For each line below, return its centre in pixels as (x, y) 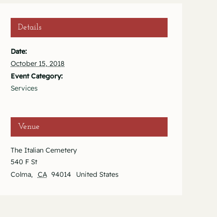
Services (24, 88)
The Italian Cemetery (44, 150)
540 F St (24, 162)
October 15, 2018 (38, 64)
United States (97, 175)
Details (30, 28)
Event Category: (37, 76)
